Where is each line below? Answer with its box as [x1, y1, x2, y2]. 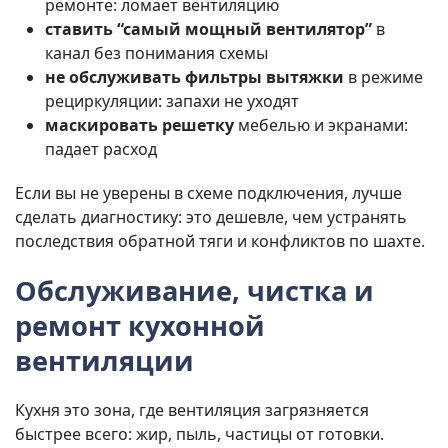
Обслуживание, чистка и [15, 272, 374, 310]
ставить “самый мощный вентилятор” [45, 18, 372, 41]
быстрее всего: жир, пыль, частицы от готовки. [15, 423, 384, 446]
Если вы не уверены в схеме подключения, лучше [15, 182, 402, 205]
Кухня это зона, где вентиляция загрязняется [15, 399, 369, 422]
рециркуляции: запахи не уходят [45, 90, 299, 113]
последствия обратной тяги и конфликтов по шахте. [15, 230, 425, 253]
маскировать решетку [45, 114, 234, 137]
